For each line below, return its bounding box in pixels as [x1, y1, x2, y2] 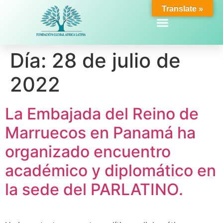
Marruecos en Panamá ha [5, 123, 196, 142]
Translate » [162, 4, 203, 13]
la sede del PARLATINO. [5, 180, 183, 199]
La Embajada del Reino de [5, 104, 199, 123]
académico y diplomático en [5, 161, 216, 180]
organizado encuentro [5, 142, 171, 161]
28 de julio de [52, 48, 181, 73]
